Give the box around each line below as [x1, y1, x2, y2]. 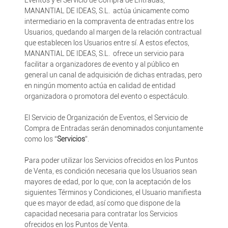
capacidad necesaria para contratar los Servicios [24, 210, 178, 218]
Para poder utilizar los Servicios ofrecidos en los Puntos [24, 156, 198, 164]
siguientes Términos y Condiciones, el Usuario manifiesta [24, 188, 202, 196]
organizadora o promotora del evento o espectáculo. [24, 92, 189, 100]
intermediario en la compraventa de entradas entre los [24, 17, 194, 25]
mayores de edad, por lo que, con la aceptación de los [24, 178, 191, 186]
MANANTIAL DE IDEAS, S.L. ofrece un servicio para [24, 49, 184, 58]
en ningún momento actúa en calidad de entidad [24, 81, 176, 90]
